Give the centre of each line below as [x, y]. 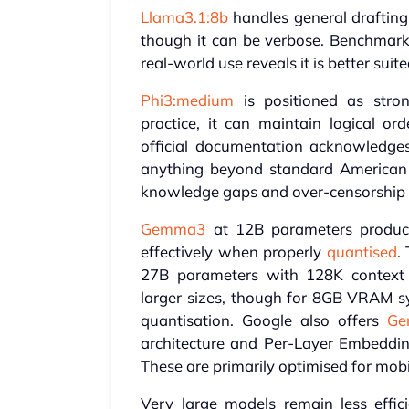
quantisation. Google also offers [264, 320]
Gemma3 [173, 229]
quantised [362, 252]
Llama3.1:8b [185, 17]
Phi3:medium [188, 100]
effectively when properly [234, 252]
